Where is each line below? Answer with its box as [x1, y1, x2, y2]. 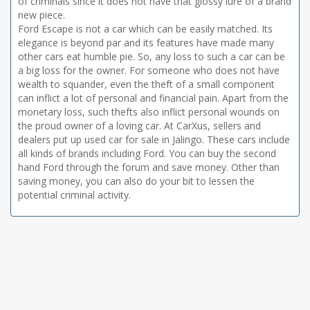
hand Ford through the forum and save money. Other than [18, 161, 280, 174]
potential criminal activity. [18, 188, 131, 201]
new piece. [18, 8, 65, 21]
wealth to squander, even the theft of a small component [18, 77, 275, 91]
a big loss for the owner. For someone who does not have [18, 64, 280, 77]
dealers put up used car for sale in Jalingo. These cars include [18, 133, 290, 146]
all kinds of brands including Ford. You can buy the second [18, 147, 276, 160]
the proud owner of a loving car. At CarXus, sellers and [18, 119, 261, 132]
